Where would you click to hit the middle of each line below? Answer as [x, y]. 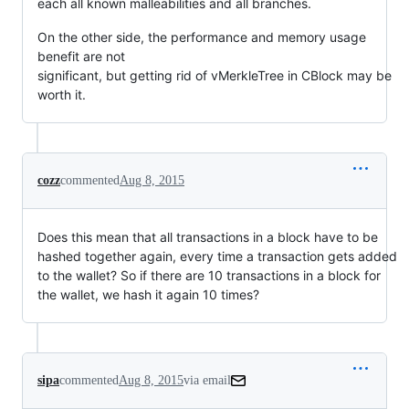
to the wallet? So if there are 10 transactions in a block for [209, 275]
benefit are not [81, 56]
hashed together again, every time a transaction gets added [217, 256]
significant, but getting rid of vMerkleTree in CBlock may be [215, 75]
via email [207, 380]
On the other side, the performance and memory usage [202, 37]
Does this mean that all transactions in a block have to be [208, 237]
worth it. [62, 94]
